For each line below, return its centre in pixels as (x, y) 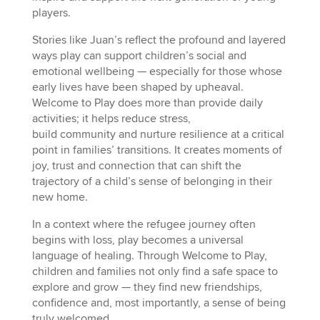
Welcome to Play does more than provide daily (147, 102)
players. (51, 12)
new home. (60, 197)
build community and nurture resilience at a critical (158, 134)
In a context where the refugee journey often (144, 224)
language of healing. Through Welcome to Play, (149, 255)
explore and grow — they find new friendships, (147, 287)
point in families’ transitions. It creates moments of (157, 150)
